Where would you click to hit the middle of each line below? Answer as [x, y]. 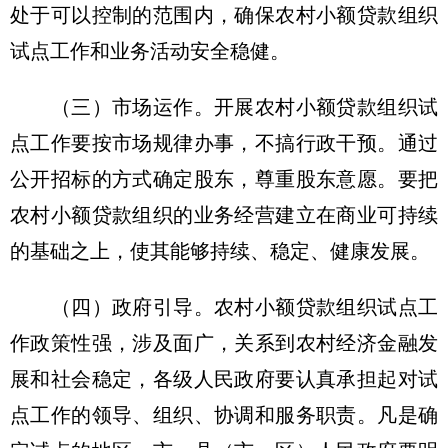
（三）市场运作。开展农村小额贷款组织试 [224, 107]
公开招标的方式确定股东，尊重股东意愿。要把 [224, 179]
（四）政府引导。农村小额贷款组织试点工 [224, 307]
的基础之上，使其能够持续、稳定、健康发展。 [220, 251]
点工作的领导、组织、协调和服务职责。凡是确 [224, 415]
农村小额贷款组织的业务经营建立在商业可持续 [224, 215]
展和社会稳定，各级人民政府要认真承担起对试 [224, 379]
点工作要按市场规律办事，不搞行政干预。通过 [224, 143]
